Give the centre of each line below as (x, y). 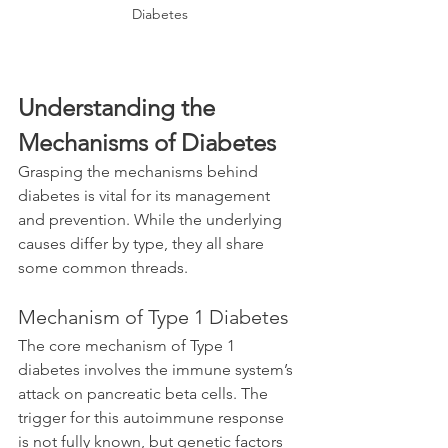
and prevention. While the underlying (152, 220)
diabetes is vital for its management (146, 196)
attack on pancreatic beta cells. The (145, 394)
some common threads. (103, 268)
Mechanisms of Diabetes (147, 143)
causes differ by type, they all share (143, 244)
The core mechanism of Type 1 (128, 346)
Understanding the (119, 108)
